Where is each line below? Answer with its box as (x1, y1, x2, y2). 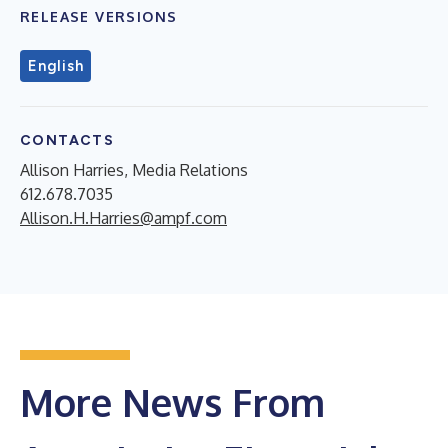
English (28, 56, 84, 75)
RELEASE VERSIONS (20, 7, 178, 25)
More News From (20, 377, 325, 426)
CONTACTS (20, 131, 115, 149)
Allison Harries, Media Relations (20, 159, 248, 180)
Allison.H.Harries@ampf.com (20, 207, 227, 228)
